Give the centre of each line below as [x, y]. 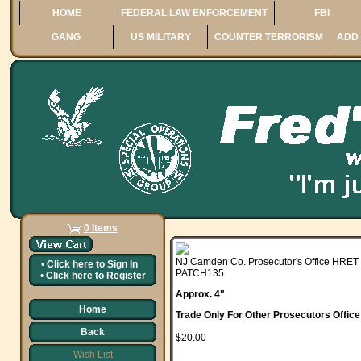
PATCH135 [200, 273]
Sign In [122, 264]
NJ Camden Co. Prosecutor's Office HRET [267, 262]
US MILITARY [160, 37]
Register [126, 276]
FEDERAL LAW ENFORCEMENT [195, 13]
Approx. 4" [200, 294]
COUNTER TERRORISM [269, 37]
